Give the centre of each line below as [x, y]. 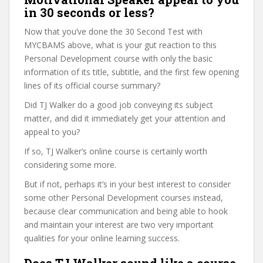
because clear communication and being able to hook [126, 211]
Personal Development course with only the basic [118, 58]
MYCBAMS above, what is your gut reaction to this [120, 45]
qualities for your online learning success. [102, 238]
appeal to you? [52, 132]
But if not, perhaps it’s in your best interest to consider [127, 184]
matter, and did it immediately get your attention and [125, 118]
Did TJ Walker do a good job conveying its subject [119, 105]
